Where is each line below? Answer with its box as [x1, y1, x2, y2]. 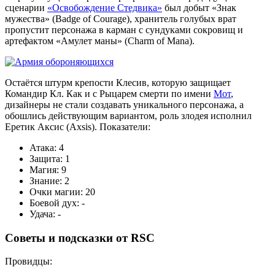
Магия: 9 [29, 164, 66, 175]
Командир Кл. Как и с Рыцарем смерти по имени [5, 88, 214, 99]
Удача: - [29, 208, 61, 219]
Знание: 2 [29, 175, 69, 186]
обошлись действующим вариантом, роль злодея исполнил [5, 110, 252, 121]
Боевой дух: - [29, 197, 85, 208]
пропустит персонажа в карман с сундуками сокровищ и [5, 24, 243, 35]
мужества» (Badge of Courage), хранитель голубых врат [5, 13, 236, 24]
